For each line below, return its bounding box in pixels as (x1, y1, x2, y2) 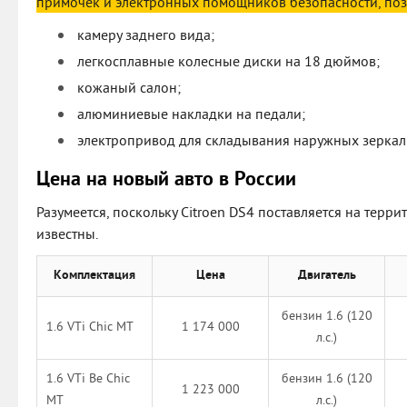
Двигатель (297, 268, 356, 284)
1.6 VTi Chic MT (46, 320, 134, 336)
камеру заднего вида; (77, 27, 214, 46)
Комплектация (54, 268, 135, 284)
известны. (36, 226, 98, 245)
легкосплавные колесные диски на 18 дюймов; (77, 54, 380, 73)
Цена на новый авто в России (36, 168, 296, 194)
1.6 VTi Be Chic (46, 372, 130, 388)
